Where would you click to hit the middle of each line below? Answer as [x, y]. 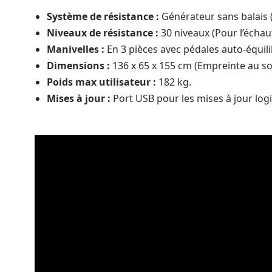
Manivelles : [76, 49]
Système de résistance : [103, 17]
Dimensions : [78, 66]
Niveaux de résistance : [103, 33]
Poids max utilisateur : [101, 82]
